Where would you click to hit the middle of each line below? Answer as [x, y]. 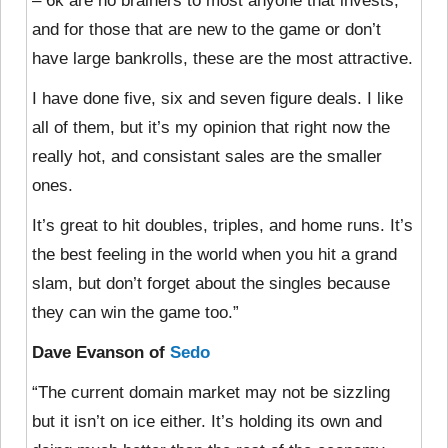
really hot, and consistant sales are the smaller [207, 156]
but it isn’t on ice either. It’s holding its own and [207, 421]
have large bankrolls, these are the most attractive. [222, 58]
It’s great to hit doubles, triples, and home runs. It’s [222, 225]
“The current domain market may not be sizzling [211, 392]
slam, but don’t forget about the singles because [211, 283]
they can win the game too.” [135, 312]
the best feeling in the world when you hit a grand [214, 254]
